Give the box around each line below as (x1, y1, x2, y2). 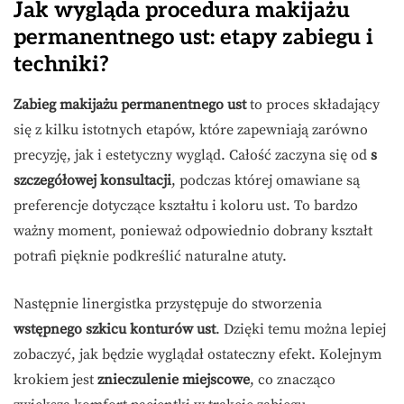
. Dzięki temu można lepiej (216, 320, 386, 339)
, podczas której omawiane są (171, 171, 360, 190)
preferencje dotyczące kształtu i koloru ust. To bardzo (14, 197, 358, 216)
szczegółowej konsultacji (14, 171, 171, 190)
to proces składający (246, 96, 380, 115)
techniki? (14, 51, 109, 78)
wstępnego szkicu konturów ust (14, 320, 216, 339)
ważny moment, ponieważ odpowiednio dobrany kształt (14, 222, 372, 241)
